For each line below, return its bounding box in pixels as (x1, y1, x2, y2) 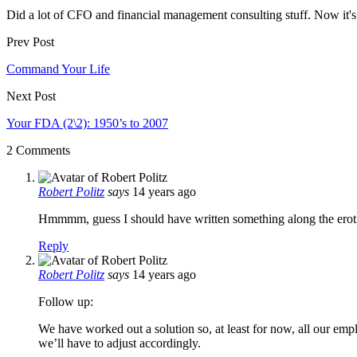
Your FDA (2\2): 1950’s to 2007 (6, 116, 168, 130)
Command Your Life (6, 61, 110, 76)
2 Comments (6, 143, 70, 157)
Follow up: (38, 294, 93, 308)
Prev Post (6, 34, 54, 49)
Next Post (6, 88, 56, 103)
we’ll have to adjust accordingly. (38, 335, 201, 350)
